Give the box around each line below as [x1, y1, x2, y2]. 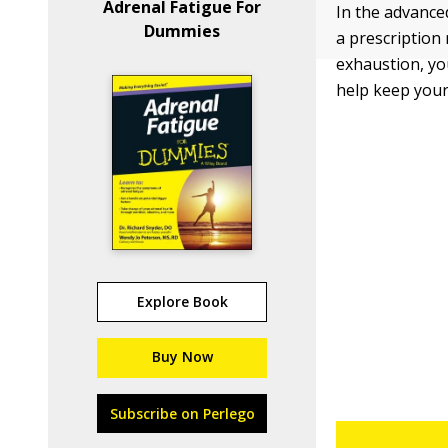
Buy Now [151, 347, 213, 366]
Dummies [144, 20, 221, 42]
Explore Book [136, 292, 228, 311]
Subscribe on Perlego [109, 404, 255, 423]
